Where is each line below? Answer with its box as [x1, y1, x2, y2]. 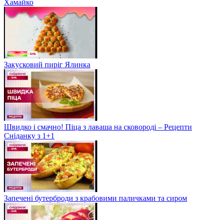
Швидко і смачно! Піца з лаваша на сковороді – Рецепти [4, 122, 192, 131]
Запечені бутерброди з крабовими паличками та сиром [4, 193, 187, 202]
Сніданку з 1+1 [4, 131, 55, 140]
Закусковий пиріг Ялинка [4, 60, 90, 69]
